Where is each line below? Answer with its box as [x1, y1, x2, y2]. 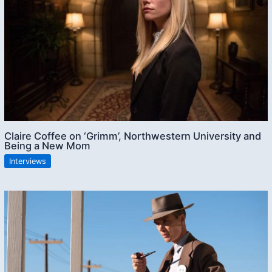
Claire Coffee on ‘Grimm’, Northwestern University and [4, 129, 262, 142]
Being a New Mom [4, 139, 91, 152]
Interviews [9, 156, 47, 166]
